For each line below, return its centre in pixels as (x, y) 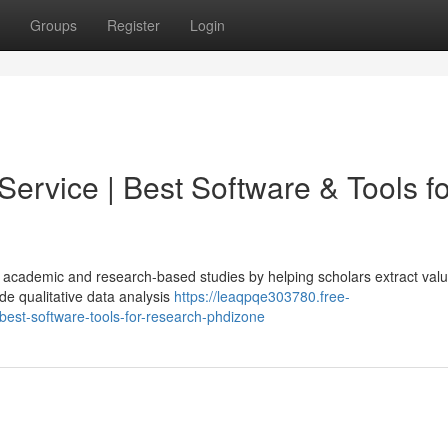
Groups (53, 25)
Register (133, 25)
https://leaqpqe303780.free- (262, 296)
